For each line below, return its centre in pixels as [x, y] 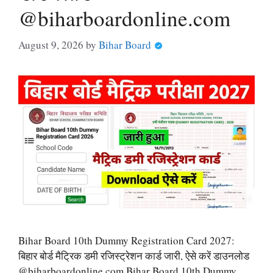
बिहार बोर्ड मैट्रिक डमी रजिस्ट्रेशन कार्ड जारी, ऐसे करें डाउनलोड [134, 255]
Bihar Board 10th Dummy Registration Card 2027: [126, 240]
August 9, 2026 [51, 45]
